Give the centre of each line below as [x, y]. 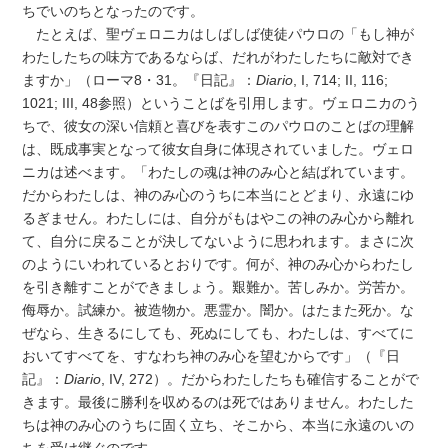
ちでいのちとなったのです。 [113, 10]
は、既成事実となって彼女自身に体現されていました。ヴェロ [218, 148]
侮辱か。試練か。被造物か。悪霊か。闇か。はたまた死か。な [218, 309]
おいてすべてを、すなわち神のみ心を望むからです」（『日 [211, 355]
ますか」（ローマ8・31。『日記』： [139, 79]
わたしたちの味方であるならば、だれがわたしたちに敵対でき [218, 56]
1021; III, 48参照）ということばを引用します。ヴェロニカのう [221, 102]
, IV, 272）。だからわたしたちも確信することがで [260, 378]
